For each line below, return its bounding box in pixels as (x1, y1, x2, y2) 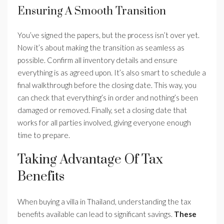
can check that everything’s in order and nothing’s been (17, 93, 198, 102)
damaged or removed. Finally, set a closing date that (17, 105, 187, 115)
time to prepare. (17, 130, 70, 140)
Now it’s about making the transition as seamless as (17, 43, 184, 52)
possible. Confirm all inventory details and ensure (17, 55, 177, 65)
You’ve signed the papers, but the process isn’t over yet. (17, 30, 199, 40)
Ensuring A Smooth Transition (17, 4, 166, 18)
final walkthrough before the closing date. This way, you (17, 80, 196, 90)
